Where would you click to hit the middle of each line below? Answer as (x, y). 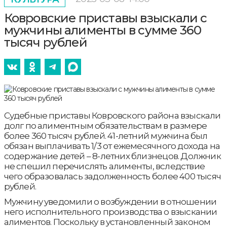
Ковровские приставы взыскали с (105, 18)
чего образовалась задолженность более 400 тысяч (112, 177)
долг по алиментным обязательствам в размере (105, 126)
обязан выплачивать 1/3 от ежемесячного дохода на (112, 146)
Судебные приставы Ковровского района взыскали (112, 116)
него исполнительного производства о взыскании (110, 212)
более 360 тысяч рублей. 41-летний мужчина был (106, 136)
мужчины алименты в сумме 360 (103, 30)
